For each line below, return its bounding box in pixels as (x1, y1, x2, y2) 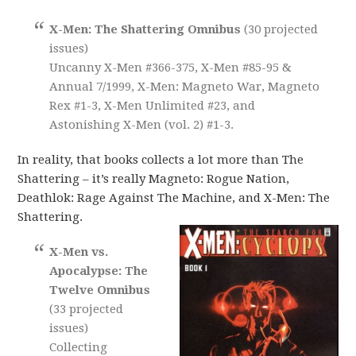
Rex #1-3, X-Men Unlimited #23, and (49, 98, 256, 113)
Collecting (49, 339, 108, 354)
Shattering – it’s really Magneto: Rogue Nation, (17, 171, 290, 186)
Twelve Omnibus (49, 282, 151, 297)
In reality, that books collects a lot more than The (17, 152, 304, 167)
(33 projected (49, 301, 124, 316)
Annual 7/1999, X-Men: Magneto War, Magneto (49, 79, 320, 94)
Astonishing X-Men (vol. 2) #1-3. (49, 117, 234, 132)
